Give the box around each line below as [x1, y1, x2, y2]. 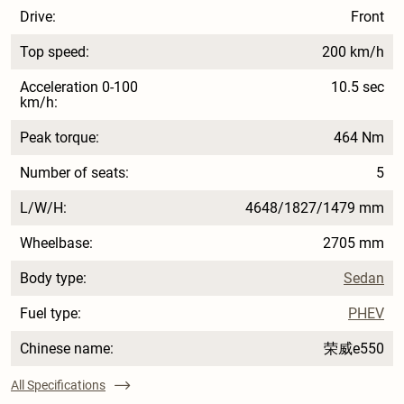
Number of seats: [20, 163, 129, 181]
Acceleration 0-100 [20, 78, 138, 96]
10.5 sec [331, 78, 385, 96]
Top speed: [20, 42, 89, 60]
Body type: [20, 269, 87, 287]
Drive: [20, 7, 56, 25]
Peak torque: [20, 128, 99, 146]
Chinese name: [20, 339, 114, 357]
